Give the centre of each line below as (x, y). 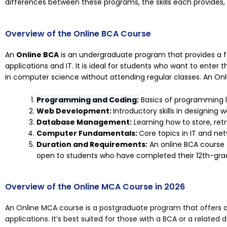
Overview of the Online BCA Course (78, 34)
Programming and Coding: (88, 100)
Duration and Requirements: (92, 144)
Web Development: (75, 111)
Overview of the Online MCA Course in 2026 (95, 186)
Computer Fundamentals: (88, 133)
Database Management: (84, 122)
